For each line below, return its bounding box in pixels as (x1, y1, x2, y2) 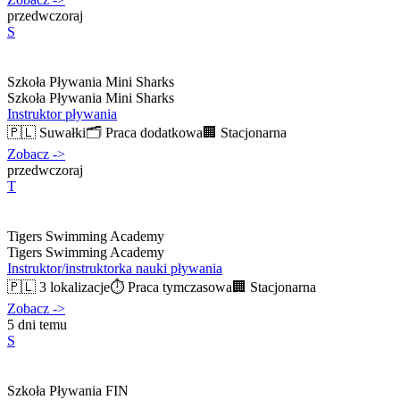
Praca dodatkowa (105, 124, 203, 140)
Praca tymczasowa (128, 279, 232, 295)
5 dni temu (7, 316, 67, 332)
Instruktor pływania (7, 105, 117, 121)
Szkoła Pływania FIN (7, 382, 129, 398)
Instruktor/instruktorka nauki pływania (7, 260, 222, 276)
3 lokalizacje (39, 279, 110, 295)
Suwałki (39, 124, 86, 140)
